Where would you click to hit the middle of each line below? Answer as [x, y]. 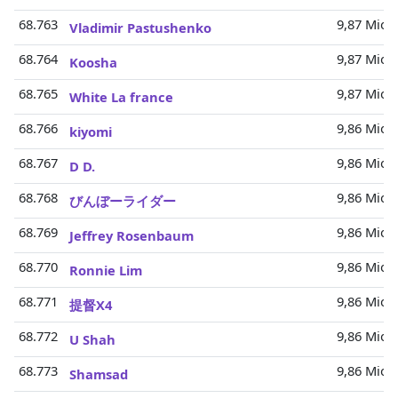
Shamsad [99, 374]
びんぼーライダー [123, 201]
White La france [121, 97]
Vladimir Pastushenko [140, 28]
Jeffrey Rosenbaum [131, 235]
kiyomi [91, 131]
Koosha [93, 62]
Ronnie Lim [106, 270]
